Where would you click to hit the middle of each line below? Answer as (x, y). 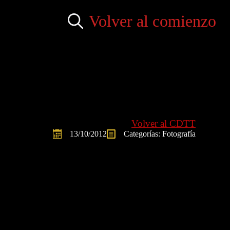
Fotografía (179, 134)
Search (73, 39)
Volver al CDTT (164, 123)
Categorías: (143, 134)
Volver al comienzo (153, 21)
